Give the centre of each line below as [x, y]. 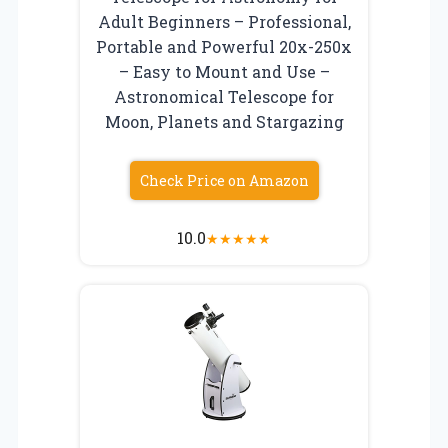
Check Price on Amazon [224, 180]
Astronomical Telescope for [224, 96]
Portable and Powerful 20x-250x [224, 46]
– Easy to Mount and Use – [224, 71]
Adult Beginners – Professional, [224, 21]
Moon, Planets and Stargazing [224, 121]
